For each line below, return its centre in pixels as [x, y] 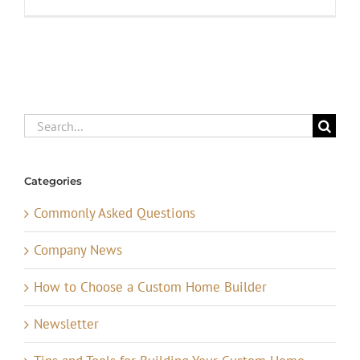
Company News [78, 250]
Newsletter [66, 323]
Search [43, 123]
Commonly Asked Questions [115, 213]
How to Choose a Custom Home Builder [150, 286]
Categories [53, 181]
